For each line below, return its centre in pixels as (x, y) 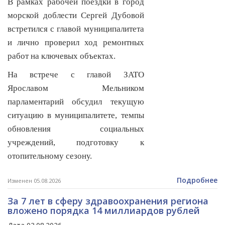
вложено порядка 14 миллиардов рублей (104, 211)
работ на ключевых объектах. (62, 56)
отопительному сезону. (50, 156)
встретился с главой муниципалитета (76, 29)
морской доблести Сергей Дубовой (76, 16)
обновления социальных (76, 129)
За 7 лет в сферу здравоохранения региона (108, 201)
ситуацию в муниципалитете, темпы (76, 116)
